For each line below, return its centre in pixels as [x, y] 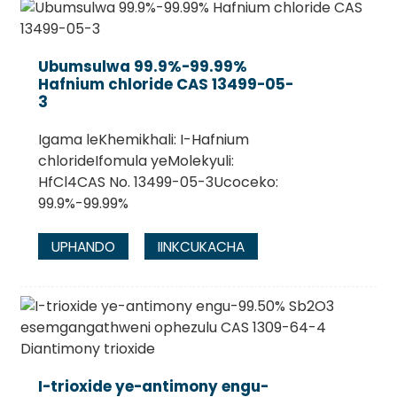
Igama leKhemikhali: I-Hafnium [143, 139]
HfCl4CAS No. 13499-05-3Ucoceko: [158, 182]
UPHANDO [83, 246]
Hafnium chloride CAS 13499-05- [165, 84]
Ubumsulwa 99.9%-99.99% [142, 66]
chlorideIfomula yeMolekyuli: [136, 160]
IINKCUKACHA [201, 246]
